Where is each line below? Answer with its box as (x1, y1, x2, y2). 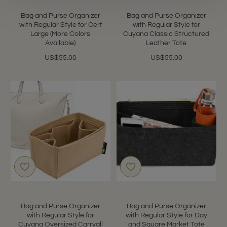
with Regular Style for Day (125, 211, 207, 219)
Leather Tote (146, 39, 187, 47)
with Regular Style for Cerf (19, 21, 102, 28)
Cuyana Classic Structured (123, 30, 210, 37)
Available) (45, 39, 76, 47)
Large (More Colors (30, 30, 91, 37)
